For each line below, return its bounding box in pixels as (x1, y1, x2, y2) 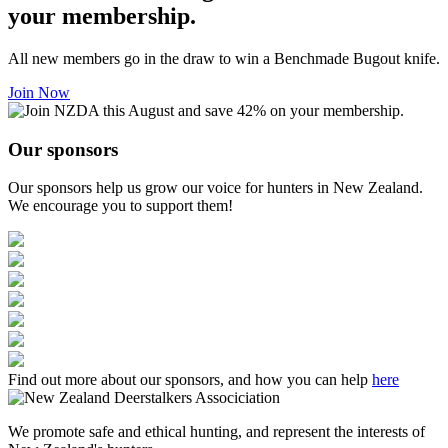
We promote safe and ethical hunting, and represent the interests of (8, 423, 425, 441)
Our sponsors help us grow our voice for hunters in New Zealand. (8, 179, 423, 197)
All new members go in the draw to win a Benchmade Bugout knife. (8, 49, 440, 67)
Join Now (8, 83, 70, 101)
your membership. (8, 2, 196, 29)
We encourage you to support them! (8, 197, 233, 215)
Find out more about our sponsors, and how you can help (8, 371, 372, 389)
